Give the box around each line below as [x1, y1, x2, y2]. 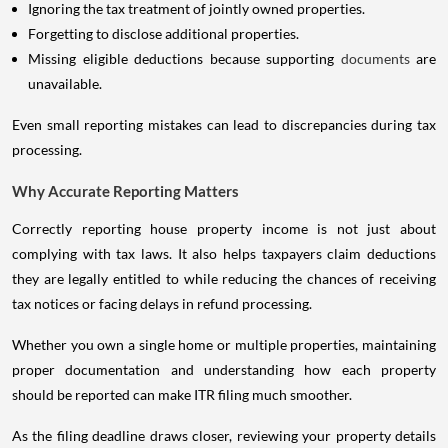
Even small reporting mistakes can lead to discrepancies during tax [12, 115, 436, 133]
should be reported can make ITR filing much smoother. [12, 385, 352, 403]
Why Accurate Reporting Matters [12, 181, 239, 200]
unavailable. [28, 74, 102, 92]
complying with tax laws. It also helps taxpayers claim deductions [12, 244, 436, 262]
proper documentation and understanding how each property [12, 360, 436, 378]
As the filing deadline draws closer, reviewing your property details [12, 426, 436, 444]
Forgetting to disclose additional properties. [28, 24, 299, 42]
